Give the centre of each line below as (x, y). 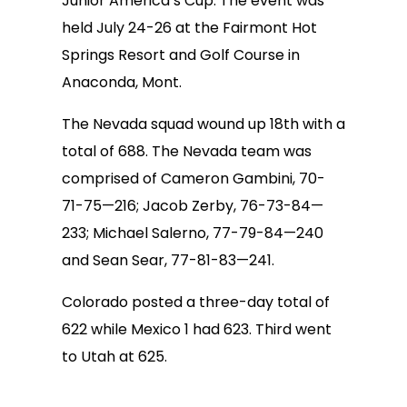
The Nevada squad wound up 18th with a (203, 124)
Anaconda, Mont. (122, 82)
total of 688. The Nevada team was (187, 151)
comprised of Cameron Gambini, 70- (194, 179)
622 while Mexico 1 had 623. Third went (197, 329)
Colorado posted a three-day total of (196, 302)
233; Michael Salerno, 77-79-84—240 (193, 233)
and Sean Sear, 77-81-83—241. (168, 260)
